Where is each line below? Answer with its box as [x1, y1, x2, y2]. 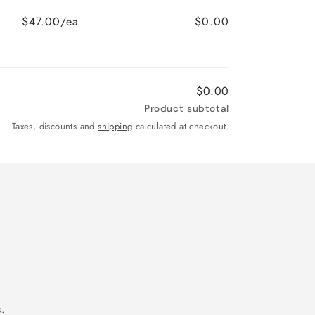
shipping [98, 120, 133, 133]
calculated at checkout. [132, 120, 229, 133]
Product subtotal [143, 102, 229, 115]
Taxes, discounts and [11, 120, 98, 133]
